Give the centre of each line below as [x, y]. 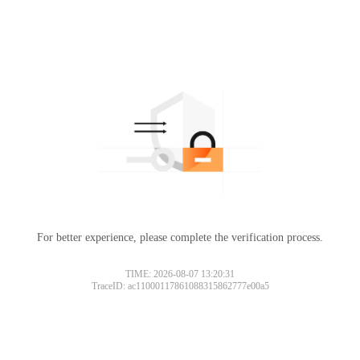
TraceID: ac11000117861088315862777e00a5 [180, 286]
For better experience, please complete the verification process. [180, 237]
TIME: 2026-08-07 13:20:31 [180, 274]
